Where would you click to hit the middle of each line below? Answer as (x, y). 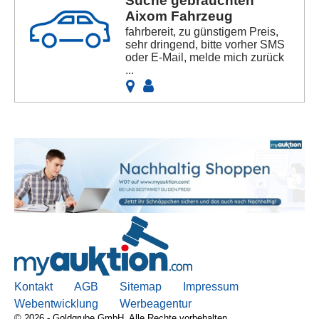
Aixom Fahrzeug (179, 16)
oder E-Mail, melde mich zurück (205, 58)
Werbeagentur (156, 304)
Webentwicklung (56, 304)
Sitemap (141, 287)
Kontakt (33, 287)
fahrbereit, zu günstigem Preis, (202, 32)
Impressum (211, 287)
